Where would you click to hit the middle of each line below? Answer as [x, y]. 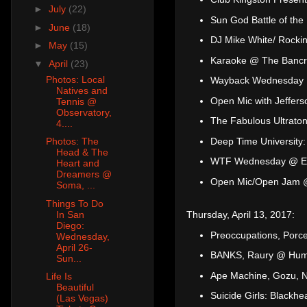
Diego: [70, 225]
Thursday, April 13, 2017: [241, 215]
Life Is [59, 277]
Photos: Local [75, 79]
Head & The [82, 152]
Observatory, [84, 112]
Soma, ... [75, 185]
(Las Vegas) [82, 298]
